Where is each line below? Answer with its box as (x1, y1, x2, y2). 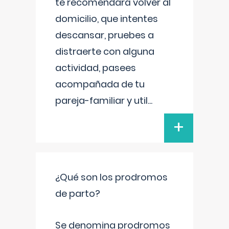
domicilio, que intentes (55, 12, 158, 25)
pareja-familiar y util (55, 94, 148, 107)
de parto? (55, 187, 100, 200)
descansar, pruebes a (55, 29, 154, 41)
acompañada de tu (55, 78, 145, 90)
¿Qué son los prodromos (55, 171, 168, 184)
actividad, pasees (55, 61, 136, 74)
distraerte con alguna (55, 45, 154, 58)
